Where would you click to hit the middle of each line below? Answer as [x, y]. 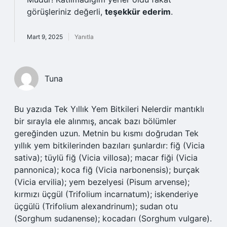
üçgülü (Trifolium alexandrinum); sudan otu [96, 206]
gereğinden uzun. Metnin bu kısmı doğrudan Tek [106, 133]
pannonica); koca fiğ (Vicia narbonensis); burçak [107, 170]
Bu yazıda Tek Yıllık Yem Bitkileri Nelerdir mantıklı [109, 109]
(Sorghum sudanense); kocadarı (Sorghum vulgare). [113, 218]
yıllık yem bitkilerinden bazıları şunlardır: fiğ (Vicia [109, 145]
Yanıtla [84, 37]
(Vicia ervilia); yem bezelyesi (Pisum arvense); [102, 182]
